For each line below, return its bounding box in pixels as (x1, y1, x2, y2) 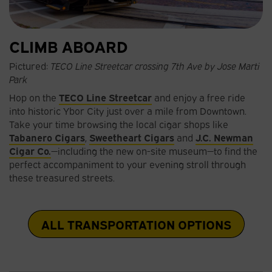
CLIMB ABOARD (9, 34, 128, 56)
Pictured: (9, 58, 50, 72)
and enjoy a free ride (152, 90, 245, 104)
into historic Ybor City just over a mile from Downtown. (9, 103, 246, 117)
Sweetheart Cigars (89, 130, 174, 144)
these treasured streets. (9, 170, 115, 184)
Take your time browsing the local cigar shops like (9, 117, 228, 131)
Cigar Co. (9, 143, 51, 157)
